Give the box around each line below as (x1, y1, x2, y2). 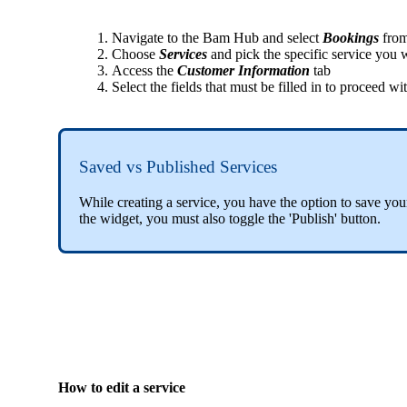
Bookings (323, 29, 380, 45)
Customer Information (177, 62, 311, 78)
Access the (112, 62, 178, 78)
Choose (112, 45, 160, 62)
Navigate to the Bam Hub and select (112, 29, 323, 45)
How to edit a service (58, 379, 185, 395)
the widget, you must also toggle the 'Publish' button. (79, 210, 384, 226)
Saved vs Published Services (79, 156, 277, 176)
